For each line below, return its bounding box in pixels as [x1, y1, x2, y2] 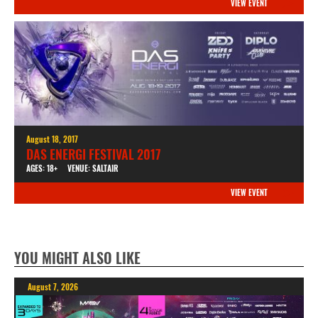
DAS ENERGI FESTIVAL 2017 [26, 145, 161, 164]
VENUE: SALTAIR [67, 162, 119, 175]
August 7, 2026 [27, 280, 78, 292]
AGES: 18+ [26, 162, 57, 175]
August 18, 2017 [26, 133, 78, 146]
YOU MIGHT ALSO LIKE [14, 247, 141, 269]
